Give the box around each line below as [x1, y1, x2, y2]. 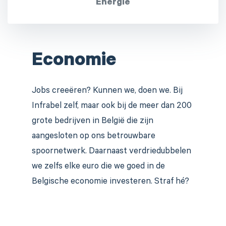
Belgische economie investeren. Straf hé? [32, 177, 191, 187]
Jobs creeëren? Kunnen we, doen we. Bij [32, 86, 183, 96]
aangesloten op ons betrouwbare [32, 132, 155, 142]
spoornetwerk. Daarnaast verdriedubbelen [32, 147, 191, 157]
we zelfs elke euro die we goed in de [32, 162, 165, 172]
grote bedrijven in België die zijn [32, 117, 153, 127]
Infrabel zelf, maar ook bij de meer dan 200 [32, 101, 192, 111]
